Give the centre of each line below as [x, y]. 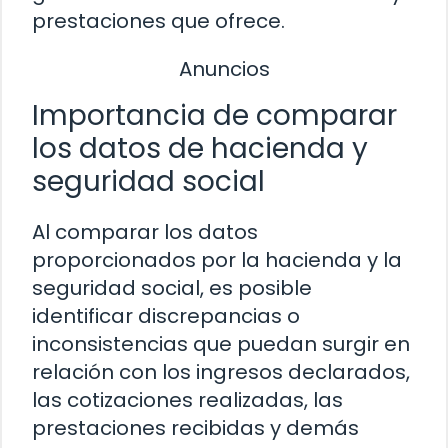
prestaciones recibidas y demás [195, 427]
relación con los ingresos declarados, [221, 371]
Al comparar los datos [145, 231]
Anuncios [224, 69]
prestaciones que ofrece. [158, 21]
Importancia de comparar [214, 115]
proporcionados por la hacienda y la [217, 259]
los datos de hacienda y [200, 148]
